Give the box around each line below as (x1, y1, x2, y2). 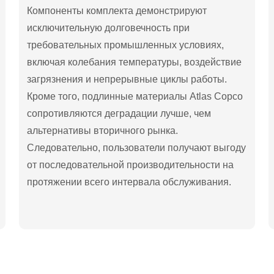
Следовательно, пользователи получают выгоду (27, 142, 246, 153)
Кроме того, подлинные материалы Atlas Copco (27, 91, 243, 102)
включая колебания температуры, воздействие (27, 56, 242, 67)
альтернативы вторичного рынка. (27, 125, 179, 136)
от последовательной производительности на (27, 159, 234, 170)
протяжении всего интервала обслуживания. (27, 176, 232, 187)
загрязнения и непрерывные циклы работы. (27, 73, 228, 84)
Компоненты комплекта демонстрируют (27, 5, 207, 16)
